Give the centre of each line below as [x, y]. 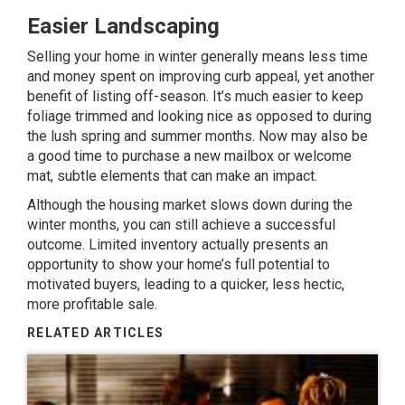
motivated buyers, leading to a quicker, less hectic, [186, 284]
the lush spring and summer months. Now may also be [198, 136]
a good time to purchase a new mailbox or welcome [189, 155]
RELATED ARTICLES [96, 332]
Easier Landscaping [123, 26]
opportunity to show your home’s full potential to [179, 264]
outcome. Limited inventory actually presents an [178, 244]
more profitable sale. [92, 304]
